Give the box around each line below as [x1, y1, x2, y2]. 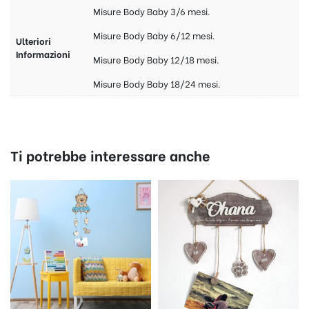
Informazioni [16, 47, 70, 61]
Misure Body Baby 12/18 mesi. [93, 52, 219, 66]
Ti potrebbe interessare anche [10, 145, 210, 166]
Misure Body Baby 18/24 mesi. [93, 77, 221, 90]
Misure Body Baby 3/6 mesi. [93, 4, 210, 18]
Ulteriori [16, 34, 51, 48]
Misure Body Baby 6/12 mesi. [93, 28, 215, 42]
